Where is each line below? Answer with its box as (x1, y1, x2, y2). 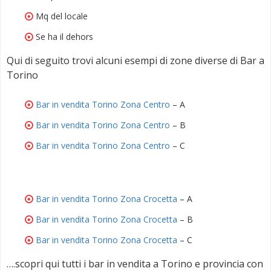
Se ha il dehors (36, 30, 93, 42)
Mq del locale (36, 10, 88, 22)
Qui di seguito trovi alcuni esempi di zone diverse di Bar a (7, 53, 264, 67)
